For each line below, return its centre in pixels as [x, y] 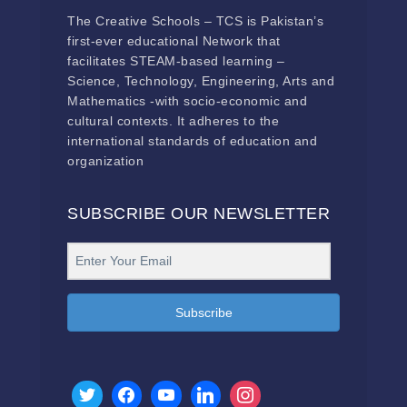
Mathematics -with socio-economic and [187, 101]
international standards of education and [192, 141]
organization [105, 161]
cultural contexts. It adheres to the [173, 121]
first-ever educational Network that [174, 41]
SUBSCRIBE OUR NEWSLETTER [199, 213]
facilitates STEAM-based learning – [176, 61]
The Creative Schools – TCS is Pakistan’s [195, 21]
